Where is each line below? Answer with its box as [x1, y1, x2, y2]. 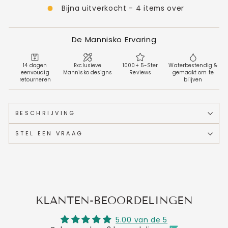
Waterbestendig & [168, 62, 218, 69]
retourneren [19, 76, 51, 83]
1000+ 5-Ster [123, 62, 158, 69]
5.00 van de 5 [116, 215, 168, 225]
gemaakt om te [172, 69, 214, 76]
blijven [184, 76, 203, 83]
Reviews [129, 69, 152, 76]
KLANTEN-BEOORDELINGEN [35, 194, 193, 207]
